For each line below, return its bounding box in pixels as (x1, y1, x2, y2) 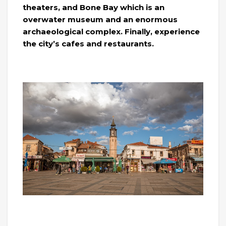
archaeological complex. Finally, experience (23, 27, 200, 37)
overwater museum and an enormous (23, 15, 178, 25)
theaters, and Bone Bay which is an (23, 3, 164, 13)
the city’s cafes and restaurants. (23, 39, 154, 49)
